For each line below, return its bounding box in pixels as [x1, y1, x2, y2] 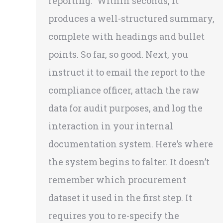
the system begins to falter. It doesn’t [48, 156, 210, 168]
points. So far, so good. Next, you [48, 48, 188, 61]
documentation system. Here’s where [48, 138, 213, 150]
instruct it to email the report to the [48, 66, 205, 79]
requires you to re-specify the [48, 210, 179, 222]
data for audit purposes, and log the [48, 102, 203, 114]
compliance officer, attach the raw [48, 84, 200, 97]
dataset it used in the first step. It [48, 192, 192, 204]
